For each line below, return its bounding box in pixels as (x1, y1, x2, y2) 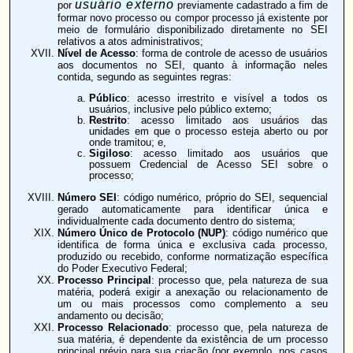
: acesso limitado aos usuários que (129, 148, 328, 160)
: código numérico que (225, 226, 328, 239)
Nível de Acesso (57, 47, 136, 60)
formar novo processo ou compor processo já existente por (57, 12, 328, 24)
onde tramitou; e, (88, 137, 166, 149)
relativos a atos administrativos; (57, 35, 203, 48)
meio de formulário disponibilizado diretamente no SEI (57, 24, 328, 36)
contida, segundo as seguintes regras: (57, 71, 232, 84)
